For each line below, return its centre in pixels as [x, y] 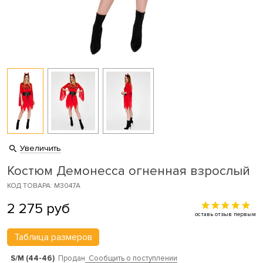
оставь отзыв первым [225, 214]
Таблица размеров [53, 237]
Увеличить [41, 148]
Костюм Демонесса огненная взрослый [129, 171]
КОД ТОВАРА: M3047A [44, 186]
